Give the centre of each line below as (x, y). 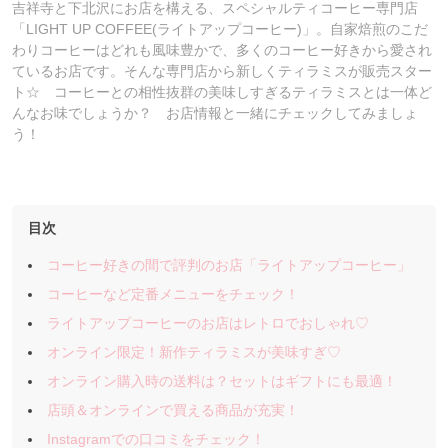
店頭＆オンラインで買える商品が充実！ (173, 410)
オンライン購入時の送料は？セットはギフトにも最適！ (222, 381)
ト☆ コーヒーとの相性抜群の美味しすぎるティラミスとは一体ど (222, 92)
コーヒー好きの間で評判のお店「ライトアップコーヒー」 (229, 265)
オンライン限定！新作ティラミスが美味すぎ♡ (194, 352)
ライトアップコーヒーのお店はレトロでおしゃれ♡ (208, 323)
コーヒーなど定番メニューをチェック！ (173, 294)
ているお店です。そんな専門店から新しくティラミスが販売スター (222, 71)
